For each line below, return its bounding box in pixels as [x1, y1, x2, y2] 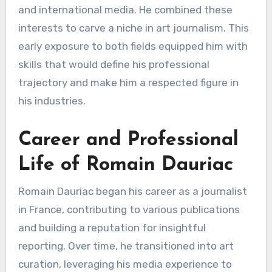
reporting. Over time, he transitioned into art [18, 239, 234, 252]
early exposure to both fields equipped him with [18, 40, 248, 53]
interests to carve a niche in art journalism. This [18, 22, 249, 35]
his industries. [18, 95, 86, 107]
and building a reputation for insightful [18, 221, 206, 234]
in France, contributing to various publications [18, 203, 240, 216]
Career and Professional [18, 131, 239, 151]
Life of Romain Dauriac [18, 155, 233, 175]
